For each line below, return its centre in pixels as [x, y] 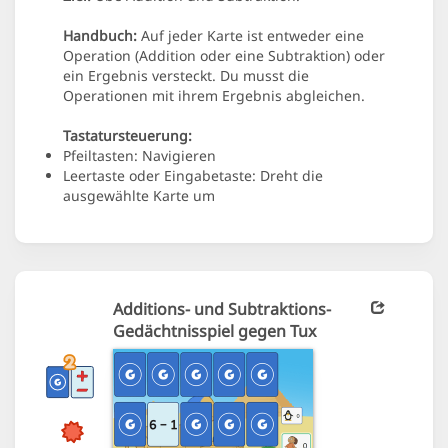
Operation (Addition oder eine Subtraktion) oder [224, 56]
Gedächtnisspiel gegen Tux [214, 331]
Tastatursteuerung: [127, 136]
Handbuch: [100, 36]
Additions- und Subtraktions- [222, 309]
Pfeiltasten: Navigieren [139, 156]
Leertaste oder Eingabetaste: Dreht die [193, 176]
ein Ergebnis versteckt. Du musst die [186, 76]
